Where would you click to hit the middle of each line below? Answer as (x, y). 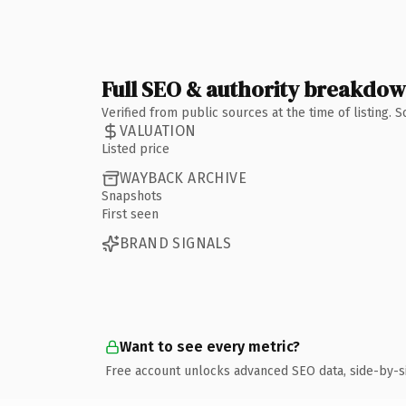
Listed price (135, 149)
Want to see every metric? (210, 346)
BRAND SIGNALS (176, 243)
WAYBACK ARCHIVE (183, 178)
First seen (130, 214)
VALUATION (158, 131)
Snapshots (132, 196)
